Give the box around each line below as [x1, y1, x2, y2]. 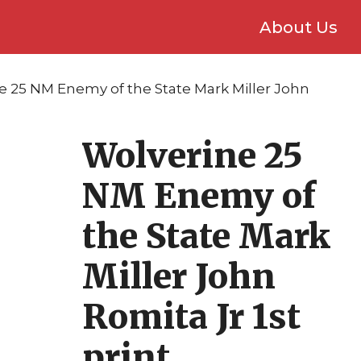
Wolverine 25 [82, 135, 302, 176]
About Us [259, 17, 338, 37]
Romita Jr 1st [82, 296, 301, 338]
